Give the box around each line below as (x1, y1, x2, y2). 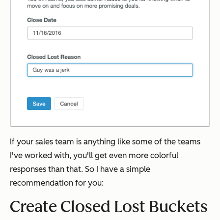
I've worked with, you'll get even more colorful (10, 151, 178, 161)
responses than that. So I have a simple (10, 165, 150, 174)
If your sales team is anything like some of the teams (10, 137, 200, 147)
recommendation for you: (10, 178, 104, 188)
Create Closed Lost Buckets (10, 197, 208, 217)
